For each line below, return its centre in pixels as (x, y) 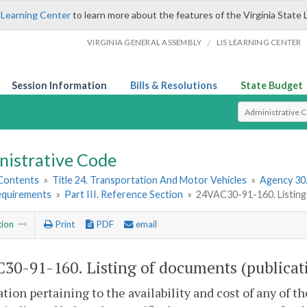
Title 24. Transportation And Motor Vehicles (150, 180)
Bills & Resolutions (174, 85)
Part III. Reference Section (124, 195)
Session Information (59, 85)
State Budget (272, 85)
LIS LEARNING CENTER (259, 42)
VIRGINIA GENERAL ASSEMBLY (145, 42)
